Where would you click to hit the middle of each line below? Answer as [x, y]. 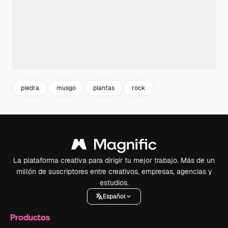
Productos [30, 217]
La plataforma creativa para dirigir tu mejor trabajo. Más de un [114, 161]
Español [114, 196]
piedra [30, 88]
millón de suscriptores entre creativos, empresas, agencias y [114, 172]
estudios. [114, 183]
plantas [104, 88]
